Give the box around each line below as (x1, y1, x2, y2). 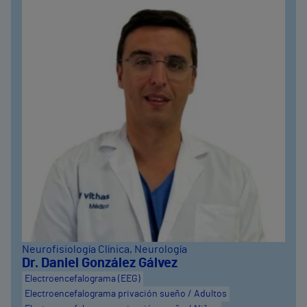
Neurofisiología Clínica (22, 244, 130, 255)
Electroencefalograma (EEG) (25, 274, 140, 284)
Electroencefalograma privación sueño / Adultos (25, 289, 227, 299)
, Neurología (130, 244, 187, 255)
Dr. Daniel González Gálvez (22, 256, 177, 270)
